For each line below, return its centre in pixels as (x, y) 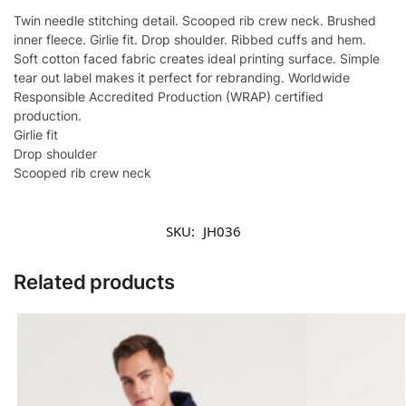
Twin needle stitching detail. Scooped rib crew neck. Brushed (195, 20)
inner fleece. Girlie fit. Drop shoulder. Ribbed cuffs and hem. (190, 39)
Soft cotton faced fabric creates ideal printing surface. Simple (197, 58)
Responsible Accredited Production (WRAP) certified (169, 96)
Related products (94, 282)
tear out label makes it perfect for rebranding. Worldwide (182, 77)
